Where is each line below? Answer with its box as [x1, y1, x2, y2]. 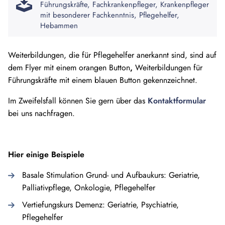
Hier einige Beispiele [8, 148, 84, 160]
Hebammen [40, 20, 78, 31]
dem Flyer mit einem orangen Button [8, 61, 130, 73]
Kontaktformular [148, 94, 206, 106]
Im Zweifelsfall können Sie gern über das [8, 94, 148, 106]
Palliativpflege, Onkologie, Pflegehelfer [22, 181, 155, 193]
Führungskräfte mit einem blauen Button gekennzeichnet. [8, 74, 197, 86]
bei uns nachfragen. [8, 107, 75, 119]
